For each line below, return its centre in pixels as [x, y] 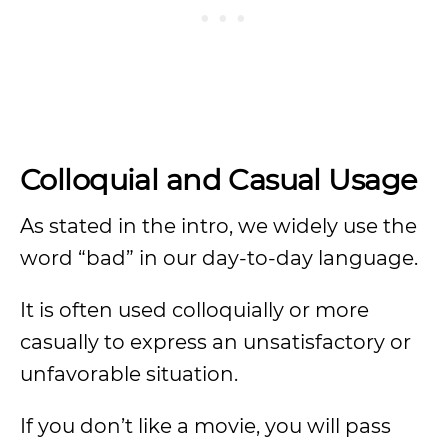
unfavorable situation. [129, 374]
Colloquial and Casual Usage [218, 179]
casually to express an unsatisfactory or [215, 342]
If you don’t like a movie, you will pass [205, 426]
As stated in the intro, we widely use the [218, 226]
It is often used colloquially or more [194, 310]
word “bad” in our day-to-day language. [219, 258]
